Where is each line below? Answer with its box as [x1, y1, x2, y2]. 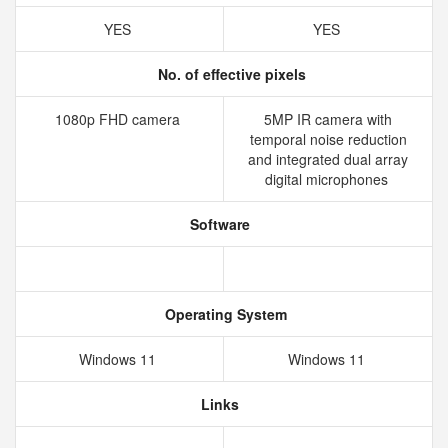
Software [186, 214, 250, 234]
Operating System [161, 304, 287, 324]
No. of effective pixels [154, 64, 306, 84]
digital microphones [264, 169, 392, 189]
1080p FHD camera [55, 109, 184, 129]
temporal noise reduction [249, 129, 407, 149]
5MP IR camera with [264, 109, 392, 129]
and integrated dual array [248, 149, 408, 169]
